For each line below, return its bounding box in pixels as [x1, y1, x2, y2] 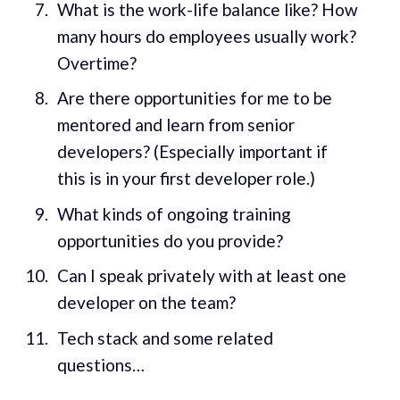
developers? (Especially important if [56, 141, 328, 162]
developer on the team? [56, 292, 236, 313]
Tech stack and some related [56, 327, 273, 348]
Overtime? [56, 52, 137, 73]
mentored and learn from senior [56, 114, 295, 136]
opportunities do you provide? [56, 229, 283, 251]
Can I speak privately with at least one [56, 265, 346, 287]
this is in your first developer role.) [56, 168, 315, 189]
